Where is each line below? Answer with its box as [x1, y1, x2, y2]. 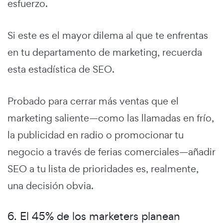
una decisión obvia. [7, 179, 94, 192]
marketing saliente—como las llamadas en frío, [7, 111, 214, 124]
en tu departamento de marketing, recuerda [7, 45, 202, 59]
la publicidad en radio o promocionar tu [7, 128, 184, 141]
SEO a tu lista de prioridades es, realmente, [7, 162, 199, 175]
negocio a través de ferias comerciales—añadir [7, 145, 215, 158]
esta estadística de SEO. [7, 62, 114, 76]
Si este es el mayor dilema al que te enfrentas [7, 28, 208, 42]
